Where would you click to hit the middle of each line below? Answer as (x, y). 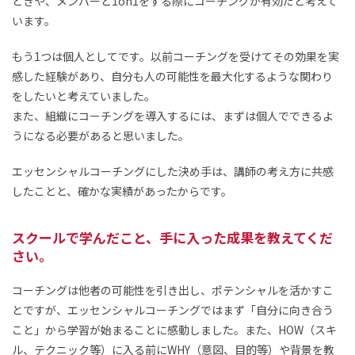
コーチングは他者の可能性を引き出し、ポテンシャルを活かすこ (173, 290)
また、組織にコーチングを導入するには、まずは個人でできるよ (173, 116)
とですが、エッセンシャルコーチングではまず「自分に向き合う (173, 310)
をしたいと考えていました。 (84, 96)
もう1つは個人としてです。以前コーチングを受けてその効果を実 (176, 57)
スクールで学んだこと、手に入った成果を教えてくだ (172, 238)
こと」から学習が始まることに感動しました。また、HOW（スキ (174, 330)
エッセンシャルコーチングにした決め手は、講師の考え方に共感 (173, 172)
